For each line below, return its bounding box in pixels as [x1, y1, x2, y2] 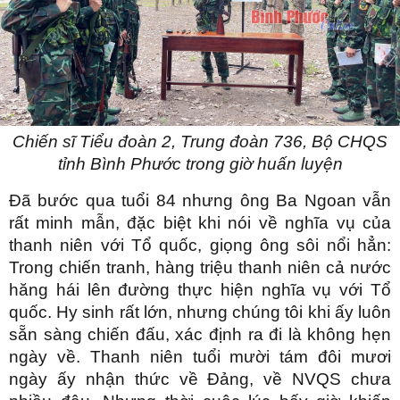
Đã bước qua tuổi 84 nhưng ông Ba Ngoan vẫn [9, 191, 391, 211]
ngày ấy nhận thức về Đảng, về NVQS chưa [9, 370, 391, 389]
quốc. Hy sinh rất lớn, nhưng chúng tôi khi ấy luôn [9, 303, 391, 322]
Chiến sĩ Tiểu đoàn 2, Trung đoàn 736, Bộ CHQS [12, 132, 387, 152]
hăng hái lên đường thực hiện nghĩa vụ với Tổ [9, 280, 391, 300]
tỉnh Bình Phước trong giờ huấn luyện [57, 154, 343, 174]
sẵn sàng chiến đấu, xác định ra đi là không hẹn [9, 325, 391, 345]
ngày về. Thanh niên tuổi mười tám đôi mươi [9, 347, 391, 367]
